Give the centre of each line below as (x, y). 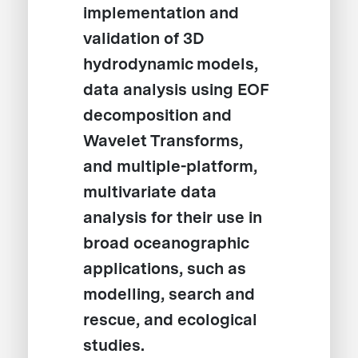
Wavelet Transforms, (163, 141)
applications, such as (165, 269)
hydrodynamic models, (171, 64)
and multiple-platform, (171, 167)
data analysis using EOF (176, 90)
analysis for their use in (173, 218)
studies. (114, 346)
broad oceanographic (166, 243)
